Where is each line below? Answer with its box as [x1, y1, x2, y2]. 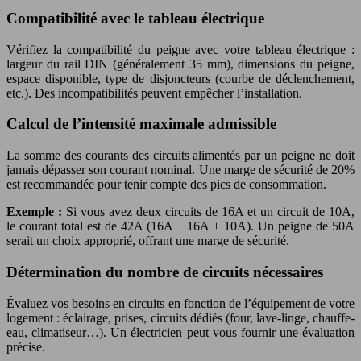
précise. [6, 339, 45, 354]
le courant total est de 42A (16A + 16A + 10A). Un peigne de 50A [6, 219, 355, 234]
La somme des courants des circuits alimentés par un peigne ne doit [6, 148, 355, 163]
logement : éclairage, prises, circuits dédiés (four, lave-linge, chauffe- [6, 310, 355, 325]
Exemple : [6, 205, 66, 219]
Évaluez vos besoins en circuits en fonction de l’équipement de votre [6, 296, 355, 310]
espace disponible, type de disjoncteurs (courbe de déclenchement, [6, 71, 355, 85]
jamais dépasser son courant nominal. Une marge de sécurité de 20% [6, 163, 355, 177]
